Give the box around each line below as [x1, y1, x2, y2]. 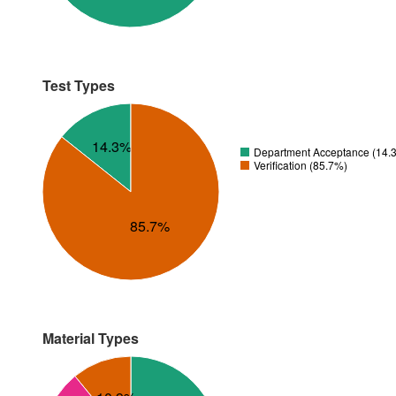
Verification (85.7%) [254, 157, 347, 172]
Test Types [42, 75, 115, 95]
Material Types [42, 328, 139, 348]
